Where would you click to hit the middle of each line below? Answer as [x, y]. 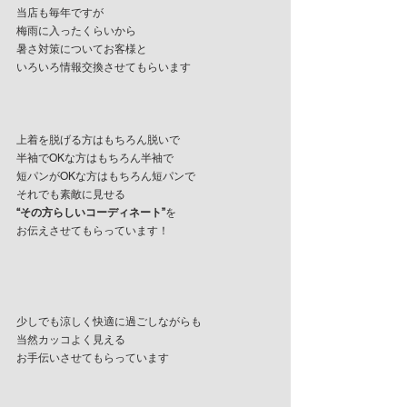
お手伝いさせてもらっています [93, 358]
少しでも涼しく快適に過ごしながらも [109, 322]
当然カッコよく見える [71, 340]
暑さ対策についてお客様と [82, 50]
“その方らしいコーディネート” [91, 213]
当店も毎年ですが [60, 13]
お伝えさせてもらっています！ [93, 231]
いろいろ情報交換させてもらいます [105, 68]
